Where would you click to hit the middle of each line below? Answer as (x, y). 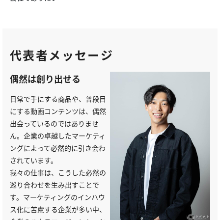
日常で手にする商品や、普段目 (58, 98)
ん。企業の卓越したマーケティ (58, 135)
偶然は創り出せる (45, 78)
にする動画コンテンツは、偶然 (58, 111)
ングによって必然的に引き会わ (58, 148)
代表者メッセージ (62, 55)
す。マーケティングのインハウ (57, 197)
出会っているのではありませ (54, 123)
